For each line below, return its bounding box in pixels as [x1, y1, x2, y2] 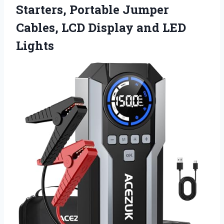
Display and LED [88, 19, 186, 35]
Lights [16, 37, 54, 53]
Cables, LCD [16, 19, 88, 35]
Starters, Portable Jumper [16, 1, 169, 17]
